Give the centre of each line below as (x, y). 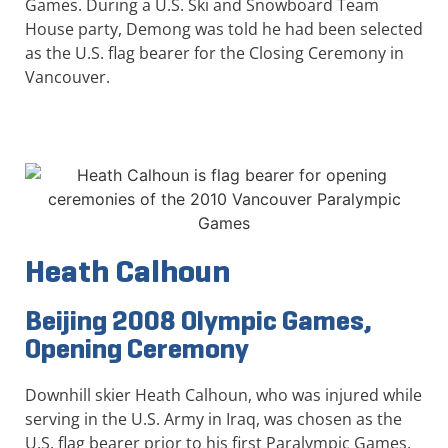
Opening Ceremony (137, 348)
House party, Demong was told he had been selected (224, 28)
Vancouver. (67, 76)
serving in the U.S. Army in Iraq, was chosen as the (213, 418)
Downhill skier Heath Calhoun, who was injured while (223, 394)
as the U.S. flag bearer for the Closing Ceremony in (214, 52)
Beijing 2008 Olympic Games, (198, 320)
